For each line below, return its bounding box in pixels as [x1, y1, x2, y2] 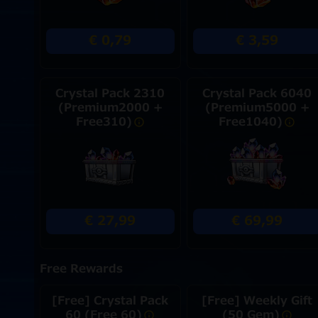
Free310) [75, 114, 132, 131]
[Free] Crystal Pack [52, 292, 169, 309]
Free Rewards [39, 261, 123, 278]
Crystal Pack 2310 [55, 85, 165, 102]
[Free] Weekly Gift [202, 292, 313, 309]
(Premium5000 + [204, 99, 309, 116]
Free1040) [219, 114, 283, 131]
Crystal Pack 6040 [202, 85, 312, 102]
